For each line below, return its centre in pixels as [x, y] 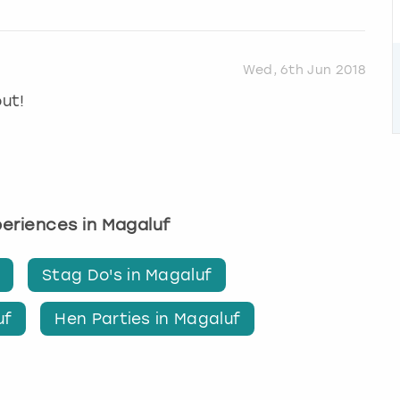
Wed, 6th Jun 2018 [304, 70]
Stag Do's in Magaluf [127, 275]
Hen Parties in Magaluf [148, 319]
